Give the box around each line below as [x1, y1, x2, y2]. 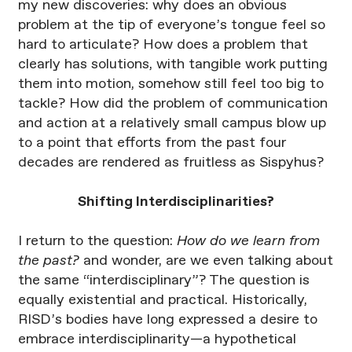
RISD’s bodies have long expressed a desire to [17, 313, 317, 328]
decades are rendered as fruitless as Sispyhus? [17, 156, 324, 170]
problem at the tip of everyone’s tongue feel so [17, 18, 325, 33]
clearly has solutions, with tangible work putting [17, 57, 328, 72]
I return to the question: [17, 234, 177, 249]
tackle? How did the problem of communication [17, 97, 328, 112]
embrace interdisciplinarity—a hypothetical [17, 332, 296, 347]
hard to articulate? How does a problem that [17, 38, 308, 53]
